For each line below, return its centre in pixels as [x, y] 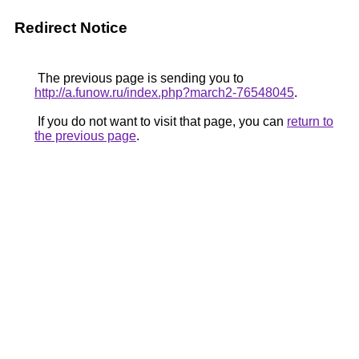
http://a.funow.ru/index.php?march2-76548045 [164, 93]
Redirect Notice [71, 28]
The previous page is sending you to [139, 78]
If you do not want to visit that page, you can [161, 121]
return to [310, 121]
